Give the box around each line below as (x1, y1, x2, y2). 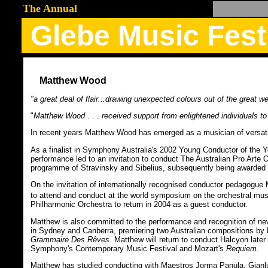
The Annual (23, 2, 77, 14)
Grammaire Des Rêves (31, 234, 109, 244)
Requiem (226, 243, 257, 253)
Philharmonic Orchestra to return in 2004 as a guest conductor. (31, 200, 248, 209)
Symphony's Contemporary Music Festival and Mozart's (31, 243, 226, 253)
